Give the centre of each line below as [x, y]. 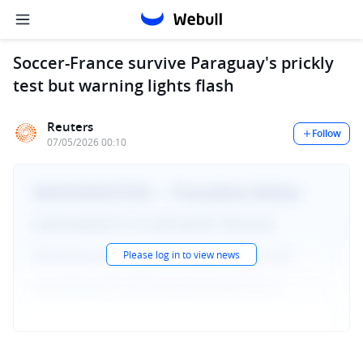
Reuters [70, 127]
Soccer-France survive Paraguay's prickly [173, 63]
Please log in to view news [181, 254]
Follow [327, 133]
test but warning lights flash [124, 85]
